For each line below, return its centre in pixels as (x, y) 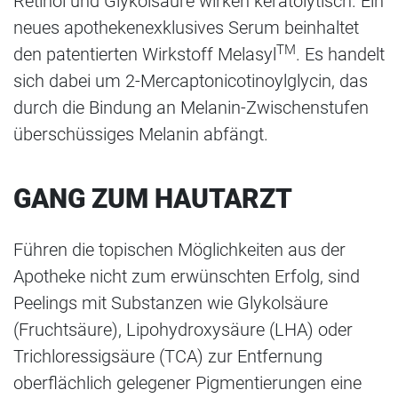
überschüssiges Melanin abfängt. (141, 135)
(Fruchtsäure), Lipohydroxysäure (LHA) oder (183, 330)
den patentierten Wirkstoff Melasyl (145, 55)
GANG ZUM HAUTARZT (153, 199)
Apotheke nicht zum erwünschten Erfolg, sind (187, 277)
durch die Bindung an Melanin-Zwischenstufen (191, 108)
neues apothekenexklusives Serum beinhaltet (186, 28)
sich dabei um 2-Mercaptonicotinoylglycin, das (191, 81)
